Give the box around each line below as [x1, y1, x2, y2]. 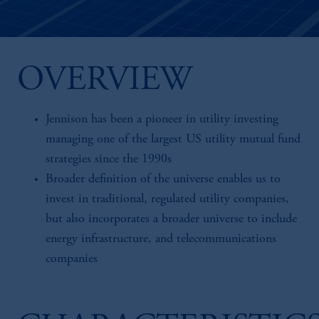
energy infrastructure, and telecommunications [46, 233, 276, 246]
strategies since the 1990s [46, 153, 172, 166]
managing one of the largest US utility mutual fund [46, 133, 300, 146]
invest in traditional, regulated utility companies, [46, 193, 289, 206]
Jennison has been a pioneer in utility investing [46, 113, 278, 126]
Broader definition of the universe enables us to [46, 173, 281, 186]
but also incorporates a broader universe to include [46, 213, 297, 226]
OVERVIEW [17, 64, 192, 98]
